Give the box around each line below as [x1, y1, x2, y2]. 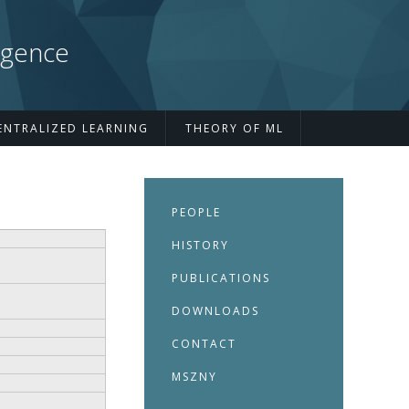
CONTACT [172, 336, 236, 352]
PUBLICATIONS [172, 270, 270, 287]
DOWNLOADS [172, 303, 259, 320]
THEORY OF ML [185, 121, 284, 137]
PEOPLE [172, 204, 221, 221]
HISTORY [172, 237, 229, 254]
